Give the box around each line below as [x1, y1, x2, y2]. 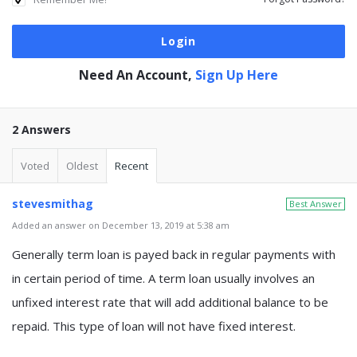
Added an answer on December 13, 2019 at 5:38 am [12, 219, 229, 231]
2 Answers [12, 122, 71, 137]
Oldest [66, 159, 98, 173]
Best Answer [289, 198, 342, 210]
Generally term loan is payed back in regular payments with [12, 246, 335, 262]
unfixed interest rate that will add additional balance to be [12, 294, 328, 310]
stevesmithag [12, 196, 93, 211]
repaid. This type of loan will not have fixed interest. [12, 318, 296, 334]
